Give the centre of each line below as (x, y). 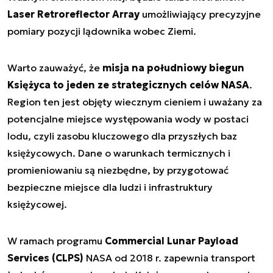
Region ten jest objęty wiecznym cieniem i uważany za (135, 102)
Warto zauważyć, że (55, 68)
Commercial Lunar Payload (172, 241)
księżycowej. (37, 204)
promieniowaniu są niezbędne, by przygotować (118, 170)
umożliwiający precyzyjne (200, 14)
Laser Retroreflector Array (73, 14)
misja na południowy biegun (173, 68)
